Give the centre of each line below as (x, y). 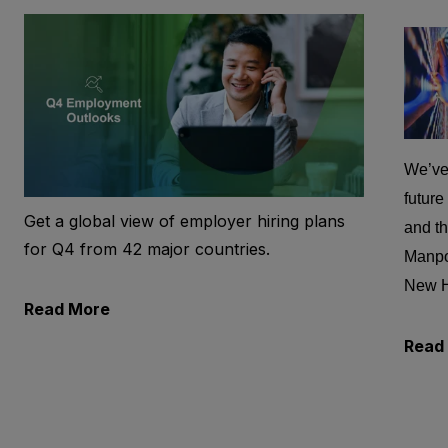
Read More (66, 309)
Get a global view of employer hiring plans (184, 221)
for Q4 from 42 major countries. (146, 249)
